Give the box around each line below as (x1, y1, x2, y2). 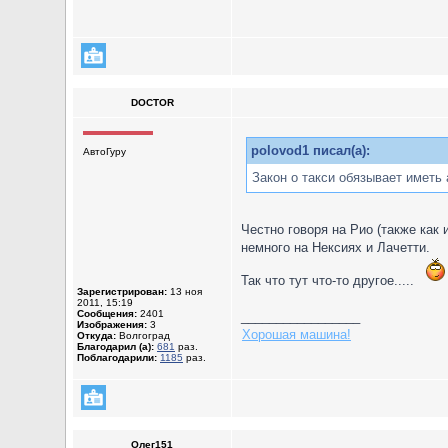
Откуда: (77, 330, 116, 341)
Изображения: (77, 319, 147, 330)
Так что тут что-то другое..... (241, 273, 418, 288)
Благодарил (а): (77, 341, 154, 352)
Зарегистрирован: (77, 286, 167, 297)
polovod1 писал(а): (251, 143, 370, 158)
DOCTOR (130, 97, 174, 108)
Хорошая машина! (242, 327, 351, 342)
